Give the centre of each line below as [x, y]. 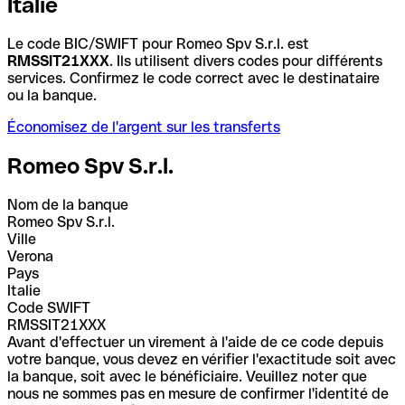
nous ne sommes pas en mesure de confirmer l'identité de [198, 393]
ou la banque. [52, 95]
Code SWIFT [49, 307]
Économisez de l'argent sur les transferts [144, 127]
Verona [30, 256]
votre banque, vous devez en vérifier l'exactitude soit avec [202, 359]
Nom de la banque [68, 204]
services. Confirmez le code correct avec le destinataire [193, 78]
